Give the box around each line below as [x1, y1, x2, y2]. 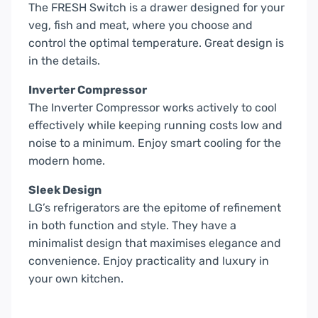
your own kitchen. [28, 271, 124, 285]
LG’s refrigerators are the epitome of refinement [28, 200, 281, 214]
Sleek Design [28, 182, 102, 197]
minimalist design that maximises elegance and [28, 236, 281, 250]
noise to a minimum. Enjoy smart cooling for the [28, 136, 281, 150]
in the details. [28, 53, 100, 67]
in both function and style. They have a [28, 218, 236, 232]
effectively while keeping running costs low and [28, 118, 283, 132]
